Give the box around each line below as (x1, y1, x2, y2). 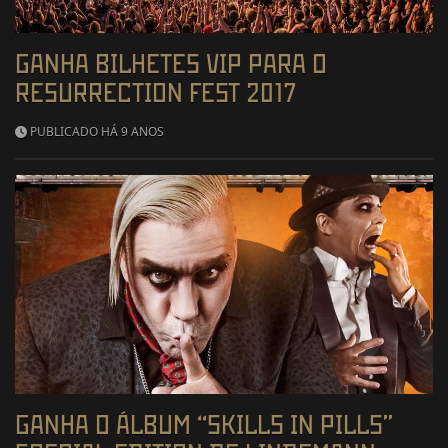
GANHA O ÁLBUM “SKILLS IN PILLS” (15, 410, 393, 440)
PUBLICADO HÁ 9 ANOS (27, 122, 164, 140)
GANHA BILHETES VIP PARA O (15, 48, 327, 78)
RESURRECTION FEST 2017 (15, 77, 297, 107)
